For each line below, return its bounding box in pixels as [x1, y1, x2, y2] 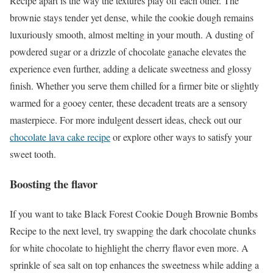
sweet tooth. [10, 147, 56, 161]
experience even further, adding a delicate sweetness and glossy [10, 62, 252, 76]
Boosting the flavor [10, 175, 97, 193]
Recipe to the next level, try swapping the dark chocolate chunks [10, 224, 256, 237]
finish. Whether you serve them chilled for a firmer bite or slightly [10, 79, 259, 93]
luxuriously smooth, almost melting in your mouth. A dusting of [10, 28, 253, 41]
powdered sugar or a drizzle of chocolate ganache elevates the [10, 45, 246, 58]
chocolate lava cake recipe [10, 130, 110, 144]
